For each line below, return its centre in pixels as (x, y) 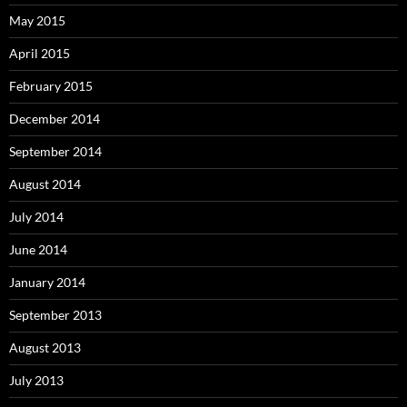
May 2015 (37, 20)
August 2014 (45, 184)
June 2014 (38, 249)
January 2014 (47, 282)
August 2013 (45, 347)
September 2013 (55, 315)
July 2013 (36, 380)
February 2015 (51, 86)
